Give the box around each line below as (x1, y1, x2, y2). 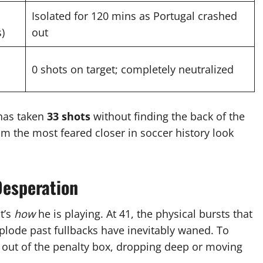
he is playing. (35, 207, 106, 221)
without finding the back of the (90, 109, 245, 124)
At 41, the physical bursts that (106, 207, 252, 221)
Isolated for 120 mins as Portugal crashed (32, 9, 237, 23)
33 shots (47, 109, 90, 124)
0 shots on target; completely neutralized (32, 62, 234, 77)
